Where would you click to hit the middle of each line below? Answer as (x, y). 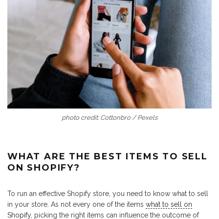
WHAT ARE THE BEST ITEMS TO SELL (108, 157)
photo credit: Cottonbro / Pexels (109, 118)
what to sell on (169, 205)
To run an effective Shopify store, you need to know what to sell (108, 194)
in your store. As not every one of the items (77, 205)
